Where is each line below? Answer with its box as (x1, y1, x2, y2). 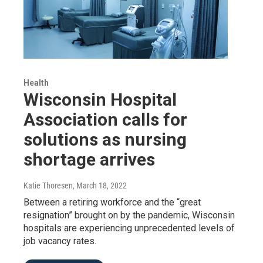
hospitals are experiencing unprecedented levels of (23, 222, 235, 234)
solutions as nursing (23, 129, 187, 150)
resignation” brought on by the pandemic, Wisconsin (23, 209, 235, 221)
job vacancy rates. (23, 235, 96, 247)
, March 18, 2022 (73, 180, 127, 190)
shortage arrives (23, 149, 155, 170)
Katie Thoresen (23, 180, 73, 190)
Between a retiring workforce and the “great (23, 196, 201, 208)
